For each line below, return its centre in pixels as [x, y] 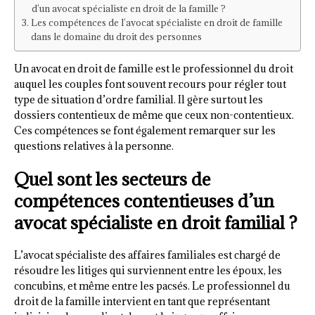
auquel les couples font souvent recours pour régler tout [150, 84]
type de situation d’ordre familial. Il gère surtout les [139, 100]
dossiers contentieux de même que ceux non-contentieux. [154, 115]
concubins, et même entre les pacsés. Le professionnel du [152, 286]
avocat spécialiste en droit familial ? [156, 223]
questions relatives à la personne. [94, 146]
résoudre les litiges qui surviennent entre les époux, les [148, 271]
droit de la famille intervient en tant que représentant [142, 302]
